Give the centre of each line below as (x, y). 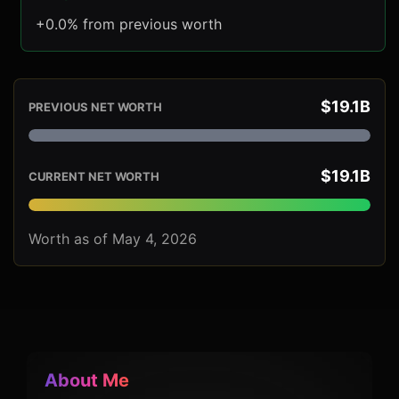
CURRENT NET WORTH (94, 177)
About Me (87, 381)
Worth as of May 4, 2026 (113, 239)
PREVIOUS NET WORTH (95, 107)
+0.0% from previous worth (129, 24)
